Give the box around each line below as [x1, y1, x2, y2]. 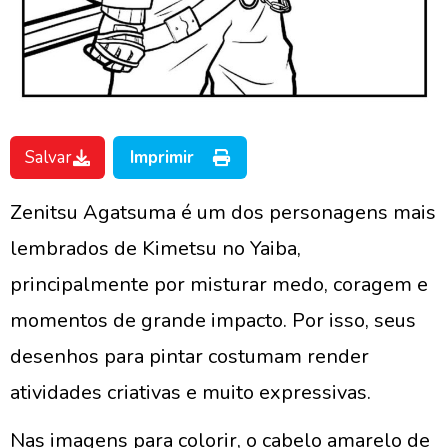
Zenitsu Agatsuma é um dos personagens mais [10, 199, 436, 226]
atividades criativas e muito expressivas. [10, 379, 371, 406]
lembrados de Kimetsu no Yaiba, [10, 235, 301, 262]
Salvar [25, 146, 72, 169]
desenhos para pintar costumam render [10, 343, 369, 370]
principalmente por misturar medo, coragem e [10, 271, 428, 298]
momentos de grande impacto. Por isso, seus [10, 307, 416, 334]
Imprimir [130, 146, 194, 169]
